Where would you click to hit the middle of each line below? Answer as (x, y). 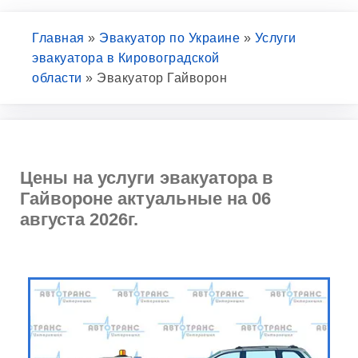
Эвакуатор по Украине (169, 38)
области (57, 78)
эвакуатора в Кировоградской (126, 58)
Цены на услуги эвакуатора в (147, 178)
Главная (58, 38)
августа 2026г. (79, 219)
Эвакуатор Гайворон (162, 78)
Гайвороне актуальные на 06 (145, 199)
